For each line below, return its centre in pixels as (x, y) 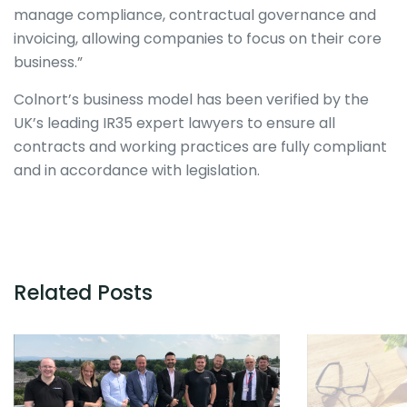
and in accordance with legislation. (137, 171)
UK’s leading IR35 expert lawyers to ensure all (174, 124)
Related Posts (83, 293)
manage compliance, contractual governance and (195, 15)
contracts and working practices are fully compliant (200, 147)
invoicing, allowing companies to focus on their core (198, 39)
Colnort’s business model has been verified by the (191, 100)
